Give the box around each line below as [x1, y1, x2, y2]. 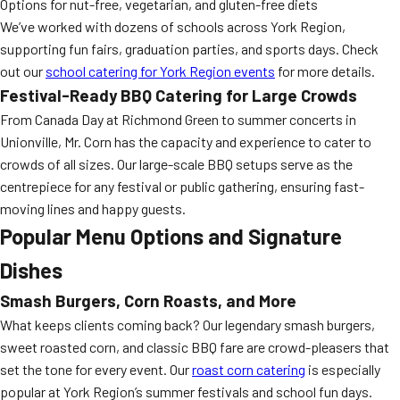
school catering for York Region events [46, 62, 275, 79]
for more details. [275, 62, 375, 79]
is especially [305, 361, 380, 378]
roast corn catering [192, 361, 305, 378]
